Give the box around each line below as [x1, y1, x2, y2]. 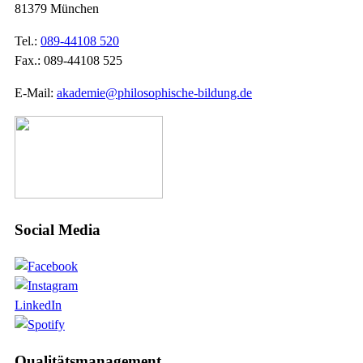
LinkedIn [15, 298, 62, 313]
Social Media [15, 221, 100, 239]
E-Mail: [15, 85, 57, 100]
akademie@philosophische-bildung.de [57, 85, 252, 100]
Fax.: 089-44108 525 [15, 53, 122, 67]
